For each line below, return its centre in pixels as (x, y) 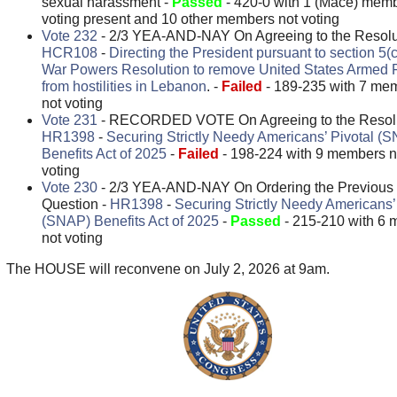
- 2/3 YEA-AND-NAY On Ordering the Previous (245, 187)
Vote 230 (69, 187)
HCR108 (69, 52)
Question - (75, 204)
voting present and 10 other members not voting (190, 19)
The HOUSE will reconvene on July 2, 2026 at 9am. (167, 269)
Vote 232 (69, 35)
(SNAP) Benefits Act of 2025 (130, 221)
